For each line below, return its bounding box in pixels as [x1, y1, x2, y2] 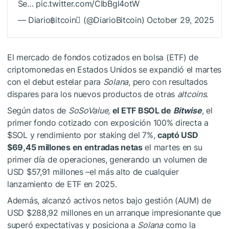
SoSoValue [68, 105, 108, 116]
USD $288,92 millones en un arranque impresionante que [7, 207, 221, 218]
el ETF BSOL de [112, 105, 173, 116]
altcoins [177, 88, 207, 99]
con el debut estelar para [7, 76, 103, 87]
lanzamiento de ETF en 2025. [7, 178, 117, 189]
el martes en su [142, 142, 202, 152]
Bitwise [173, 105, 202, 116]
